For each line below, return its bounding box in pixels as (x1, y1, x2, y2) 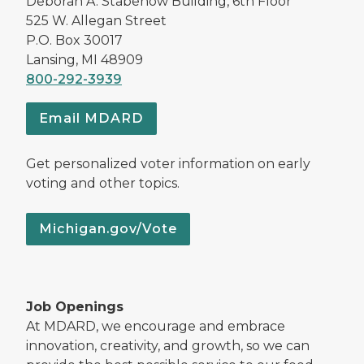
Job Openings (26, 298, 123, 314)
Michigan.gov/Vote (39, 220, 177, 236)
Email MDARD (39, 110, 144, 126)
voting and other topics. (26, 175, 180, 191)
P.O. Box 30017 (26, 32, 123, 48)
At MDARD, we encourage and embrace (26, 318, 285, 334)
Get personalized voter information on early (26, 155, 310, 171)
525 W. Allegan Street (26, 12, 167, 28)
